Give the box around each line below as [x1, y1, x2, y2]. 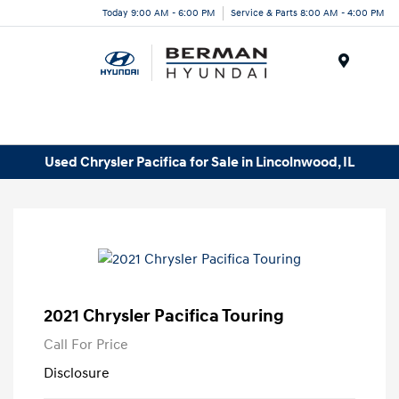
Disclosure [44, 364, 110, 383]
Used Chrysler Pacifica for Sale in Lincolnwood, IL [45, 152, 354, 171]
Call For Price [44, 336, 128, 354]
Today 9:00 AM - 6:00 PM [102, 6, 216, 19]
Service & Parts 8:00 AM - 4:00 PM [231, 6, 385, 19]
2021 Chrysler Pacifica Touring [44, 305, 284, 328]
